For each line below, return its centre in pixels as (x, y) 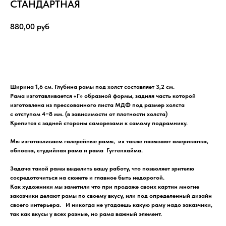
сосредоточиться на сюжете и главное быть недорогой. (87, 177)
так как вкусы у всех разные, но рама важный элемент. (86, 214)
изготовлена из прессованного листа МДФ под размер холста (97, 105)
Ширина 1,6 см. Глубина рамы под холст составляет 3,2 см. (92, 87)
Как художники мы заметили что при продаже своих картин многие (105, 186)
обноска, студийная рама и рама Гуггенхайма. (76, 150)
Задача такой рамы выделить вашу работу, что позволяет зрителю (102, 168)
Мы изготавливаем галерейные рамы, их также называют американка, (109, 141)
